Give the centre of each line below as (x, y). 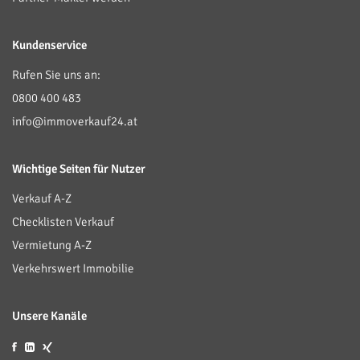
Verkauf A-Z (42, 198)
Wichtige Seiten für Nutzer (79, 168)
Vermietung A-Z (52, 245)
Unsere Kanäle (49, 315)
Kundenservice (49, 45)
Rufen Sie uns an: (56, 74)
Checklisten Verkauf (63, 221)
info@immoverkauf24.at (75, 121)
